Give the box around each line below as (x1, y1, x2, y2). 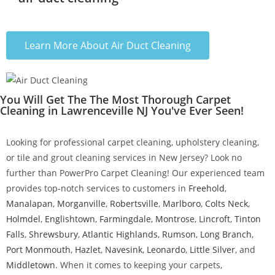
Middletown (6, 259, 55, 271)
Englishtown (45, 213, 95, 225)
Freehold (188, 182, 225, 195)
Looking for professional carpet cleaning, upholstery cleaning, (6, 136, 259, 149)
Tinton (234, 213, 261, 225)
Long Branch (200, 228, 252, 241)
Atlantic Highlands (82, 228, 158, 241)
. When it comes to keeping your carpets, (55, 259, 222, 271)
